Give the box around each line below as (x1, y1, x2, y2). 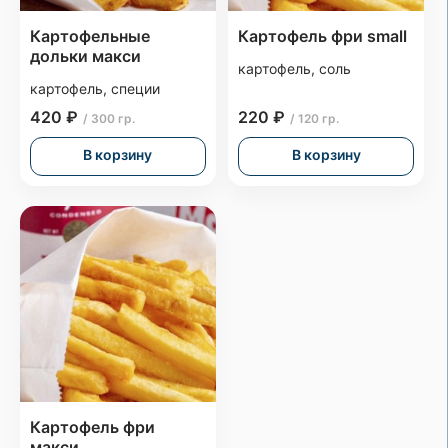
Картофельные (30, 26, 150, 47)
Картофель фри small (238, 26, 408, 47)
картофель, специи (30, 80, 160, 98)
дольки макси (30, 46, 141, 67)
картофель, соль (238, 60, 352, 78)
